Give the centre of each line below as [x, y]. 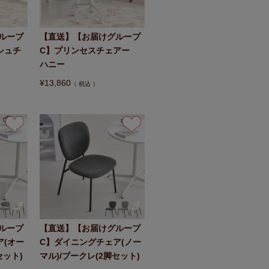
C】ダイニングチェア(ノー [90, 242]
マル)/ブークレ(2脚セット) [90, 255]
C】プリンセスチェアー [89, 50]
